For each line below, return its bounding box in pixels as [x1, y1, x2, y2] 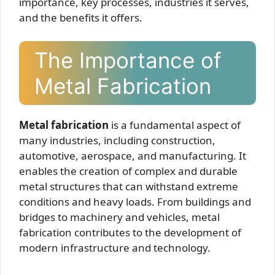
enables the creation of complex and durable [19, 163, 238, 178]
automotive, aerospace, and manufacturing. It [19, 148, 246, 163]
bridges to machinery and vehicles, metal [19, 209, 220, 224]
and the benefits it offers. [19, 10, 142, 25]
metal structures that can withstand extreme [19, 179, 238, 193]
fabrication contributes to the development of [19, 225, 241, 239]
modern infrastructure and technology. [19, 240, 211, 255]
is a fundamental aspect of [109, 117, 241, 132]
